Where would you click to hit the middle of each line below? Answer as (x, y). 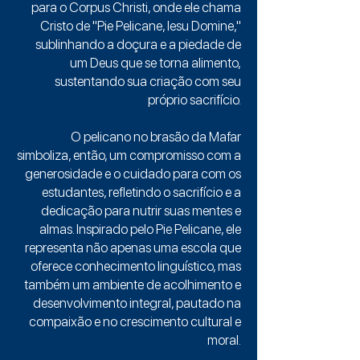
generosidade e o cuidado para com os (133, 174)
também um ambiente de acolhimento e (133, 284)
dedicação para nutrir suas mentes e (141, 211)
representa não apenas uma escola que (133, 247)
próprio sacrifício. (194, 100)
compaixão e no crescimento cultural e (135, 321)
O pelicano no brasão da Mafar (156, 137)
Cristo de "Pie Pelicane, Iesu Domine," (141, 26)
